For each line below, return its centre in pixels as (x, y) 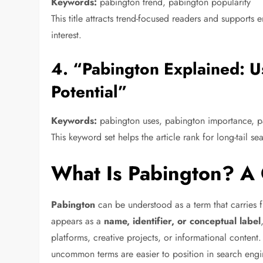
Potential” (90, 92)
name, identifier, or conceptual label (183, 221)
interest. (67, 35)
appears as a (78, 221)
